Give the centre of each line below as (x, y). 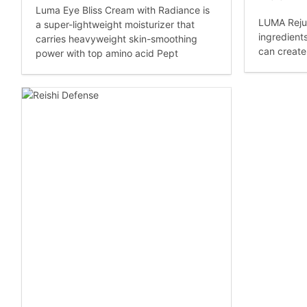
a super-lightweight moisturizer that (115, 25)
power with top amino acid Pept (107, 53)
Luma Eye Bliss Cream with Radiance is (123, 10)
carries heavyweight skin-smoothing (116, 39)
